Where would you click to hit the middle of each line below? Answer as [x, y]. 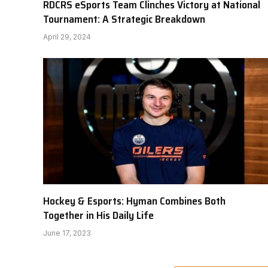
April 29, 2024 [67, 36]
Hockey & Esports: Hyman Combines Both [134, 201]
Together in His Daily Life [98, 216]
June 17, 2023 [67, 233]
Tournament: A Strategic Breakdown [124, 19]
